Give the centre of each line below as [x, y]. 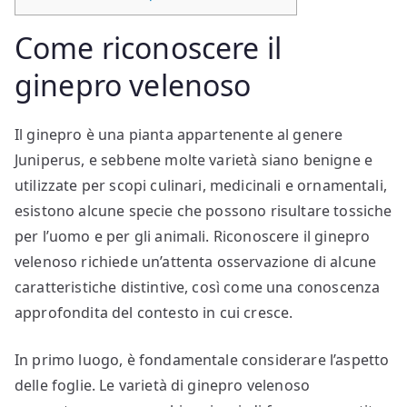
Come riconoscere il [149, 48]
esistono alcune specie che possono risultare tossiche [203, 211]
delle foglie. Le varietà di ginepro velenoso [163, 386]
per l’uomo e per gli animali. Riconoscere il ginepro [193, 237]
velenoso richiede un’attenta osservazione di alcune [196, 262]
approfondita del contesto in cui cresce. [154, 313]
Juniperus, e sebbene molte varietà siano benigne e [194, 160]
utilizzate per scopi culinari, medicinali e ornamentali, [201, 186]
